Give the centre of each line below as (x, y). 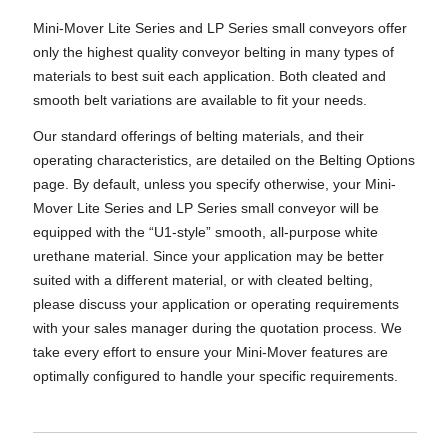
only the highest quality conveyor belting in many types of (213, 52)
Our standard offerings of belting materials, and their (198, 136)
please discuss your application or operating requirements (215, 304)
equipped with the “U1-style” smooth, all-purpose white (205, 232)
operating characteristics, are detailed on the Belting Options (223, 160)
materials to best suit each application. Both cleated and (209, 76)
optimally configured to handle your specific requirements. (215, 376)
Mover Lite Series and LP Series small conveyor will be (205, 208)
